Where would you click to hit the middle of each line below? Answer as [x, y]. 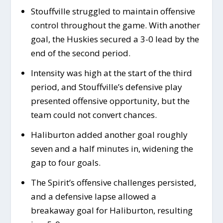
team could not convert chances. [94, 114]
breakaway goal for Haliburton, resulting [111, 210]
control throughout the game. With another [115, 25]
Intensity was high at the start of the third [111, 73]
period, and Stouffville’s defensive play [106, 87]
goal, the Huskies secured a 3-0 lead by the [115, 39]
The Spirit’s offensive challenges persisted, [113, 182]
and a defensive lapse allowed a [93, 196]
